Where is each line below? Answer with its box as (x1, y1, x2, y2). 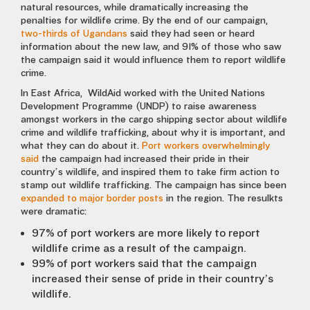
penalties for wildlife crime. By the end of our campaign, (21, 15, 268, 26)
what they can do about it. (21, 140, 142, 152)
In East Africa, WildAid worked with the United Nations (21, 88, 265, 99)
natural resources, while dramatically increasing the (21, 2, 248, 13)
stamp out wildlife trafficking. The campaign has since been (21, 180, 286, 191)
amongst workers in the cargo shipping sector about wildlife (21, 114, 287, 125)
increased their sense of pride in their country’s (32, 273, 273, 285)
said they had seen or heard (127, 28, 255, 39)
